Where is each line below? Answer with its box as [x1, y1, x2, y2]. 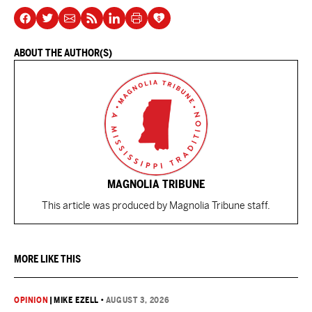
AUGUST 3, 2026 [105, 295, 170, 305]
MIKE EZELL [54, 295, 100, 305]
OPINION [14, 295, 49, 305]
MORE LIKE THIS [14, 253, 81, 265]
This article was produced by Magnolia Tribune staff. [42, 200, 270, 211]
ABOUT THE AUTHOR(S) [14, 47, 112, 58]
